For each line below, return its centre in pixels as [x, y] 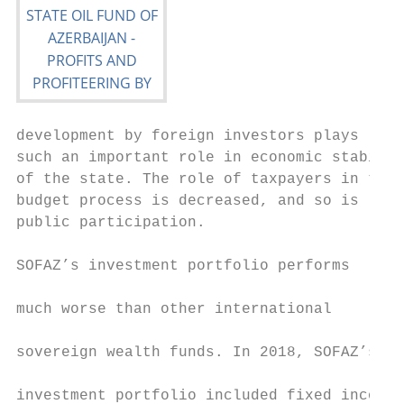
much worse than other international [174, 309]
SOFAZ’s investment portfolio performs [183, 266]
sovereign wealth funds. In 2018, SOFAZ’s [197, 353]
